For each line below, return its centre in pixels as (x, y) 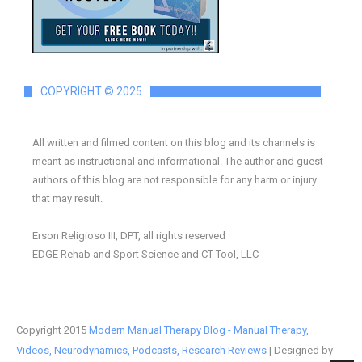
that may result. (67, 198)
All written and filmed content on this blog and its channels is (174, 142)
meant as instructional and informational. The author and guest (178, 161)
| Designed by (300, 350)
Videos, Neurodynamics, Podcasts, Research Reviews (141, 350)
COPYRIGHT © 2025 (91, 91)
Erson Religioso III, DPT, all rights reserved (129, 235)
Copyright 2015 (53, 330)
